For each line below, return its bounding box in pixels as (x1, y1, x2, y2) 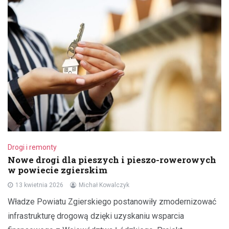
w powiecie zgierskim (8, 164, 107, 176)
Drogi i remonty (8, 143, 57, 151)
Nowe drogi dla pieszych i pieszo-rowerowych (8, 153, 216, 166)
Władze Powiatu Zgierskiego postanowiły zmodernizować (8, 196, 216, 207)
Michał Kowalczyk (79, 181, 129, 189)
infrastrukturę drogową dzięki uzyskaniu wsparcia (8, 211, 184, 221)
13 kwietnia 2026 (15, 181, 63, 189)
